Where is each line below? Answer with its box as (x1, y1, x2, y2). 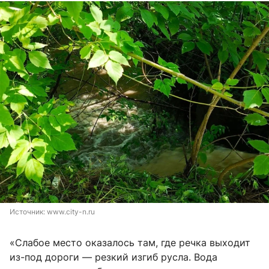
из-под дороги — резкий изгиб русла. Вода (10, 251, 217, 264)
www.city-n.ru (47, 207, 95, 217)
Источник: (10, 207, 47, 217)
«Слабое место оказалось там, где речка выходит (10, 237, 250, 249)
